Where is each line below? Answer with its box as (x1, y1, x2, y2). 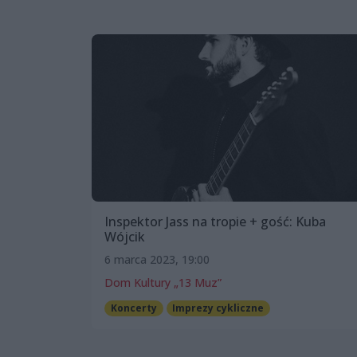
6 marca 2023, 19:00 (104, 251, 210, 267)
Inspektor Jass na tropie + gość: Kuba (104, 212, 326, 230)
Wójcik (104, 227, 145, 245)
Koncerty (110, 300, 157, 315)
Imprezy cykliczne (172, 300, 265, 315)
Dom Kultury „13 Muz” (104, 274, 222, 290)
